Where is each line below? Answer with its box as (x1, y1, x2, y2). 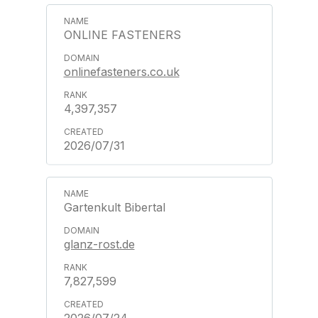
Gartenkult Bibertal (63, 200, 165, 214)
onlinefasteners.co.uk (63, 65, 180, 79)
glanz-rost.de (63, 237, 135, 251)
